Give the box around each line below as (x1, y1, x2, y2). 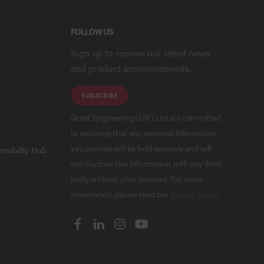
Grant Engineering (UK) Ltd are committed (71, 112, 221, 124)
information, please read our (71, 189, 170, 200)
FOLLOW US (71, 26, 114, 38)
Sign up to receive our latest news (71, 47, 210, 60)
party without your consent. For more (71, 173, 203, 185)
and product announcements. (71, 62, 191, 75)
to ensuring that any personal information (71, 127, 217, 139)
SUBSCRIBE (81, 91, 118, 100)
